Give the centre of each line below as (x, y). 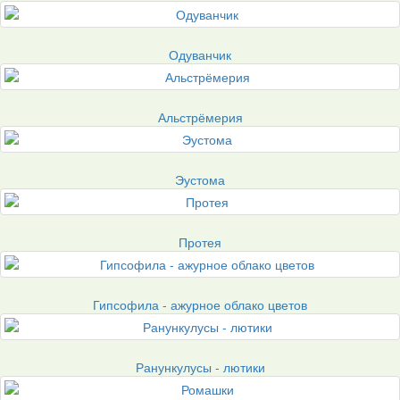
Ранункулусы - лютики (200, 367)
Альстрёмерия (200, 117)
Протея (200, 242)
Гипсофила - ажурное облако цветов (200, 304)
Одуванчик (200, 54)
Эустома (200, 179)
